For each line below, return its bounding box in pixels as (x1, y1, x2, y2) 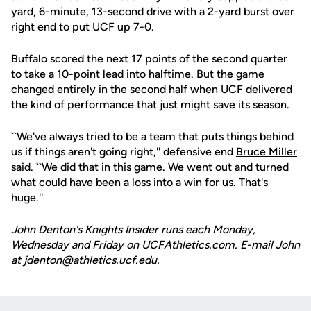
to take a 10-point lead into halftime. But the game (11, 67, 264, 81)
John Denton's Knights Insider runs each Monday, (11, 223, 255, 236)
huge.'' (11, 191, 43, 204)
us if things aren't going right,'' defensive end (11, 145, 236, 158)
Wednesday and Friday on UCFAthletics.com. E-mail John (11, 238, 300, 251)
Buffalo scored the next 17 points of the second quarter (11, 52, 287, 65)
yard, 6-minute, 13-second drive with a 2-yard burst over (11, 5, 294, 18)
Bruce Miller (236, 145, 297, 158)
